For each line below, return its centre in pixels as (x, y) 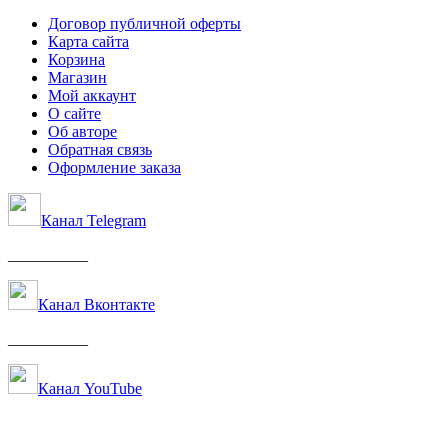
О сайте (74, 113)
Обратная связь (100, 149)
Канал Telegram (93, 220)
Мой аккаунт (92, 95)
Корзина (76, 59)
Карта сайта (88, 41)
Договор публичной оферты (144, 23)
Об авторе (82, 131)
